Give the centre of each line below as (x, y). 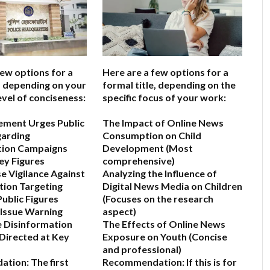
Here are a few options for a (165, 72)
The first (49, 262)
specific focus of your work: (164, 98)
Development (133, 148)
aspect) (119, 212)
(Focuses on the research (158, 199)
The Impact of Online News (163, 123)
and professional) (142, 250)
